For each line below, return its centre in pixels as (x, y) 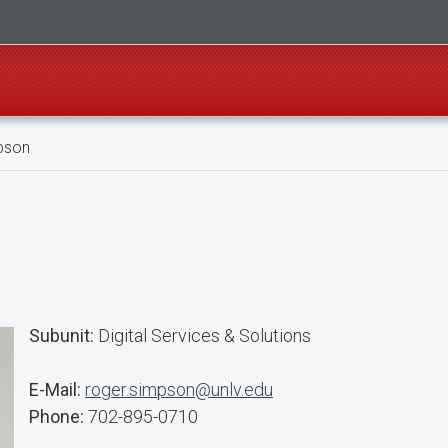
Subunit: (61, 335)
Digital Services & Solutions (202, 335)
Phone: (56, 416)
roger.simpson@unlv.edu (179, 389)
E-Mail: (55, 389)
